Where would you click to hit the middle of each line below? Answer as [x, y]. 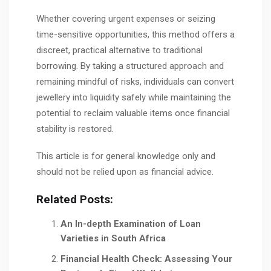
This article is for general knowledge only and [126, 156]
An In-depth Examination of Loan [131, 224]
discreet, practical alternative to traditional [119, 50]
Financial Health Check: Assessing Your [146, 259]
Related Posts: [75, 199]
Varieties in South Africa [113, 238]
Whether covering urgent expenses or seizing [126, 18]
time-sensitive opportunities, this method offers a [135, 34]
